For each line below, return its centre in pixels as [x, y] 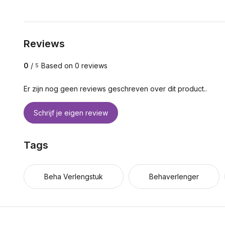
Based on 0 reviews [74, 66]
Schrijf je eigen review [71, 113]
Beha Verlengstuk [74, 177]
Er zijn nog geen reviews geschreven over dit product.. [115, 89]
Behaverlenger [174, 177]
